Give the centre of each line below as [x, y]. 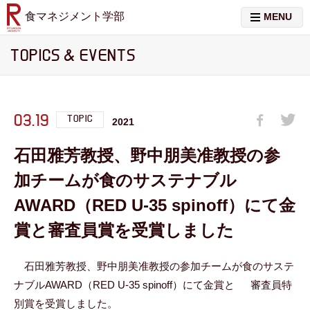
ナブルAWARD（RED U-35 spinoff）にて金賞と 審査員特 [153, 285]
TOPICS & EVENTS [73, 56]
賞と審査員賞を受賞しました [124, 230]
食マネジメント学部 [75, 16]
